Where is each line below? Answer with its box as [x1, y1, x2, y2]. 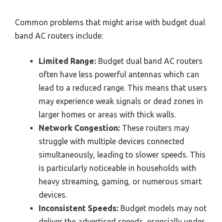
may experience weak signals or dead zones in [39, 97, 203, 106]
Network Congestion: [39, 123, 120, 133]
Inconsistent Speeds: [39, 204, 118, 213]
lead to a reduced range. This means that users [39, 83, 207, 93]
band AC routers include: [15, 31, 103, 41]
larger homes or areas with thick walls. [39, 110, 176, 119]
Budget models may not [118, 204, 207, 213]
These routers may [120, 123, 189, 133]
